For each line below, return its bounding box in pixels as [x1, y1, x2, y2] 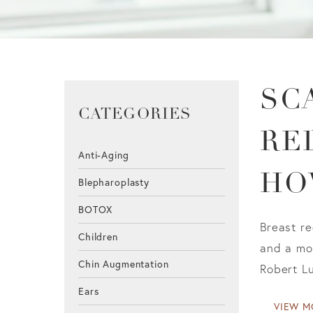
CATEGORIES [78, 107, 191, 124]
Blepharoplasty [78, 176, 150, 189]
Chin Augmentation [78, 258, 169, 271]
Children [78, 231, 118, 244]
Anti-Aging [78, 149, 129, 162]
